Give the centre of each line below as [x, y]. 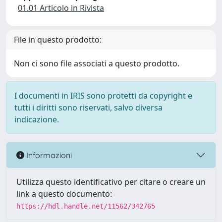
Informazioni [48, 155]
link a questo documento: [64, 194]
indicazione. [37, 119]
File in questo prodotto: [58, 40]
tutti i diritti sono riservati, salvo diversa [88, 108]
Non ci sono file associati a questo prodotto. [97, 63]
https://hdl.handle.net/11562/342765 [86, 206]
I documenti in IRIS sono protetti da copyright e [103, 96]
